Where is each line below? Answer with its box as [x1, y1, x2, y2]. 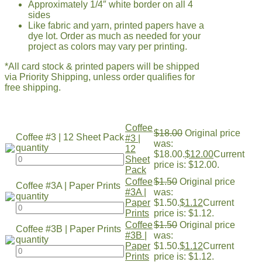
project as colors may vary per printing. [28, 41, 187, 51]
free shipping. [5, 82, 61, 92]
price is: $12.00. [154, 159, 219, 170]
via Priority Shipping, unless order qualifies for [5, 71, 195, 82]
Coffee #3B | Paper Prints [16, 223, 121, 234]
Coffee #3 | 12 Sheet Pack [16, 132, 124, 142]
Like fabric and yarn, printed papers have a [28, 20, 204, 30]
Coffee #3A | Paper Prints [16, 180, 120, 191]
